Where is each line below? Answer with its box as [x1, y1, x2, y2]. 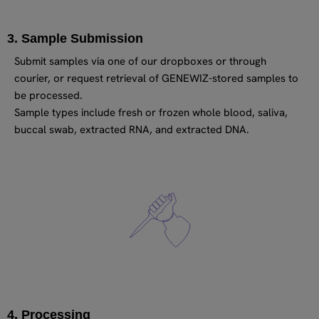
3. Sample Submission [7, 31, 143, 46]
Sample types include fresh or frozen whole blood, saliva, [14, 105, 288, 120]
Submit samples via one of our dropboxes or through [14, 53, 266, 68]
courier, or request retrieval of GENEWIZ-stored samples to [14, 70, 298, 85]
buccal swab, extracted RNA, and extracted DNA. [14, 122, 249, 137]
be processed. [14, 88, 83, 103]
